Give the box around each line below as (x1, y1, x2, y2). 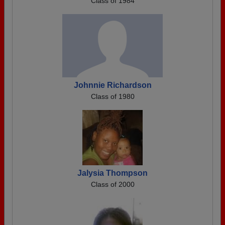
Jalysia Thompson (77, 169, 148, 177)
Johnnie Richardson (73, 81, 152, 89)
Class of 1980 (90, 92, 135, 100)
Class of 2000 (90, 180, 135, 188)
